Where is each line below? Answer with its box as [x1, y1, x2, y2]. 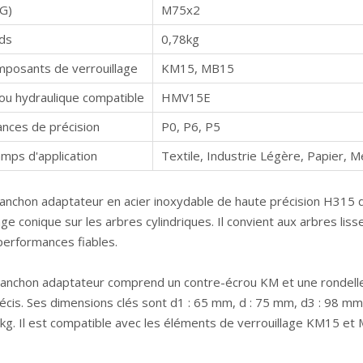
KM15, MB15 [161, 60, 234, 76]
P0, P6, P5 [161, 118, 220, 135]
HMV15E [161, 89, 211, 105]
